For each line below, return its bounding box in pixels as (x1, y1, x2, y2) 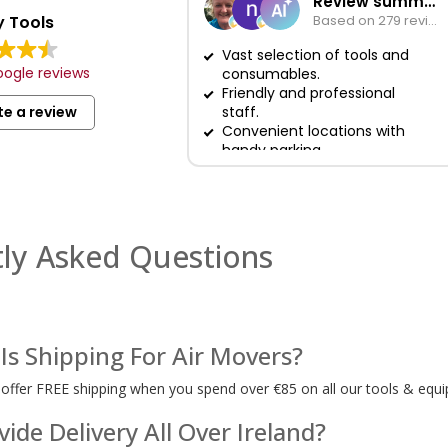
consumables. (222, 64, 321, 85)
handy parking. (222, 140, 325, 161)
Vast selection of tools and (222, 45, 410, 66)
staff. (222, 102, 260, 123)
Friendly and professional (222, 83, 396, 104)
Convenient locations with (222, 121, 406, 142)
